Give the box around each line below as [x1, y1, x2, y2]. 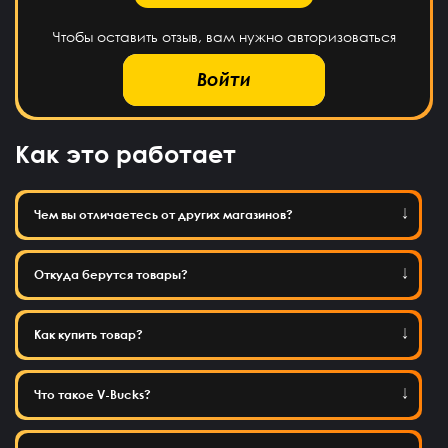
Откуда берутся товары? [34, 267, 188, 283]
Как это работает [15, 139, 236, 169]
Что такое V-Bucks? [34, 387, 151, 403]
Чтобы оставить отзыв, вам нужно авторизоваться [52, 28, 396, 46]
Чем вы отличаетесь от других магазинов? [34, 207, 293, 223]
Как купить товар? [34, 327, 143, 343]
